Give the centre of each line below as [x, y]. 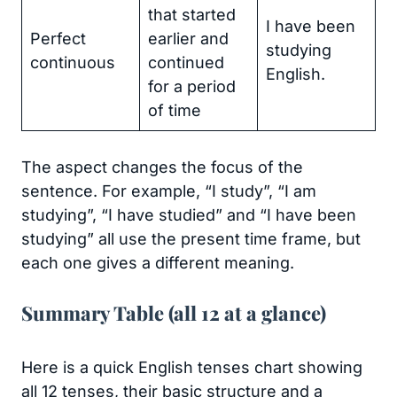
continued [186, 62]
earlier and [188, 39]
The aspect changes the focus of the [162, 167]
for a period [192, 86]
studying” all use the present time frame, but [191, 239]
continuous [73, 62]
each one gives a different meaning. [158, 263]
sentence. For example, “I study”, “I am [169, 191]
